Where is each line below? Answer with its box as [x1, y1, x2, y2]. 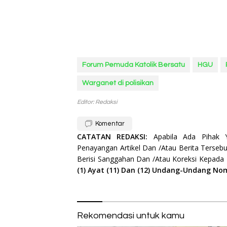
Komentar [95, 120, 125, 127]
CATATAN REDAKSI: [77, 131, 154, 141]
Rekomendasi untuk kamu [77, 210, 184, 220]
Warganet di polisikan [82, 79, 154, 87]
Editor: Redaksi [77, 98, 117, 105]
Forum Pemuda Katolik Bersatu [82, 61, 185, 68]
